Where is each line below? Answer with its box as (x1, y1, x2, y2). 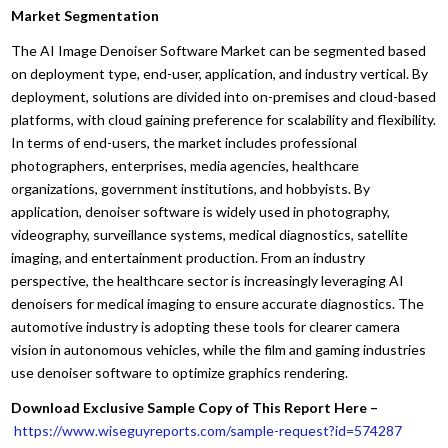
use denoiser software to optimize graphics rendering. (11, 363, 349, 381)
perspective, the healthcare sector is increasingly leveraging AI (11, 271, 405, 289)
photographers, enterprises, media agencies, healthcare (11, 156, 360, 174)
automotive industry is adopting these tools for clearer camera (11, 317, 401, 335)
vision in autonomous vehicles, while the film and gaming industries (11, 340, 427, 358)
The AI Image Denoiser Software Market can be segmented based (11, 41, 427, 59)
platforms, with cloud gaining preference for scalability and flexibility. (11, 110, 437, 128)
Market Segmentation (11, 6, 160, 24)
